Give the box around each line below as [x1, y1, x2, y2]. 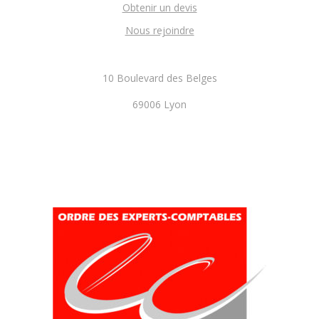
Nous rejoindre [125, 23, 194, 37]
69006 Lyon [132, 98, 187, 111]
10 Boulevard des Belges [102, 71, 217, 85]
